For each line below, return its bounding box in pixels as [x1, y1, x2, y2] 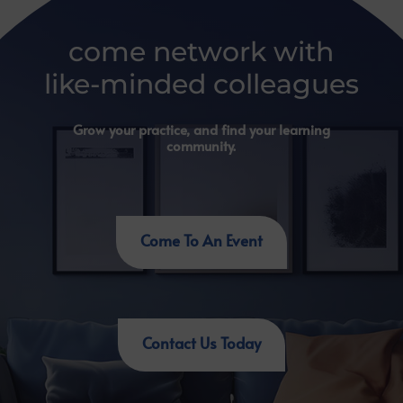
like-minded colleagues [43, 67, 359, 101]
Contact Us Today [141, 332, 261, 354]
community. [166, 136, 237, 155]
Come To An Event [139, 229, 263, 251]
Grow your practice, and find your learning [72, 120, 330, 139]
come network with [68, 35, 335, 68]
